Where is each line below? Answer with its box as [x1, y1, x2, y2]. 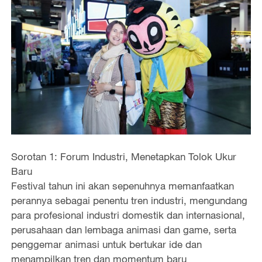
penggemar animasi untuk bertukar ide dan [11, 238, 202, 251]
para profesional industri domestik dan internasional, [11, 209, 245, 222]
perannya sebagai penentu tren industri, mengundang [11, 194, 247, 207]
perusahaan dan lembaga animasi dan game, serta [11, 223, 236, 236]
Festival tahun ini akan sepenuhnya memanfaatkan [11, 180, 234, 192]
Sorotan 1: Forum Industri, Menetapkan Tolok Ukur [11, 150, 236, 163]
